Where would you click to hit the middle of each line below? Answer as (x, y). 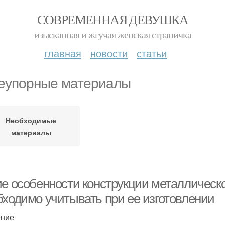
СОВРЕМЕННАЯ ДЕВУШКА (113, 19)
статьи (152, 53)
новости (109, 53)
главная (63, 53)
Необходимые (31, 120)
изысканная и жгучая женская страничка (113, 34)
